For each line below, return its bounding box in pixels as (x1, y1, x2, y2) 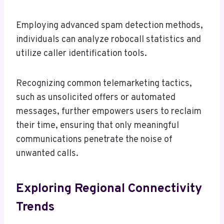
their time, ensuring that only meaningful (16, 120, 179, 132)
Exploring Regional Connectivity (16, 180, 202, 197)
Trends (16, 199, 54, 215)
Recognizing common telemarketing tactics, (16, 78, 192, 90)
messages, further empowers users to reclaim (16, 106, 201, 118)
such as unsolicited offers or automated (16, 92, 175, 104)
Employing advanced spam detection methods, (16, 20, 203, 32)
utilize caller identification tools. (16, 48, 147, 60)
